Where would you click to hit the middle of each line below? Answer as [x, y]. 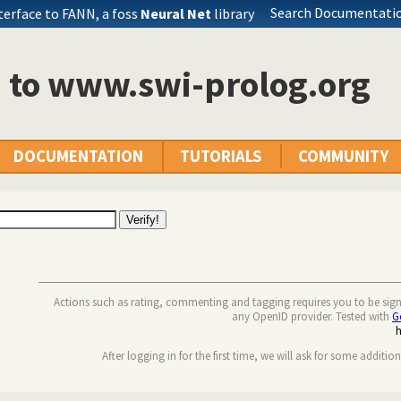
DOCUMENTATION [78, 157]
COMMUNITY [343, 157]
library [233, 13]
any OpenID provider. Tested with [312, 316]
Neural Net [176, 13]
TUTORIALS [221, 157]
